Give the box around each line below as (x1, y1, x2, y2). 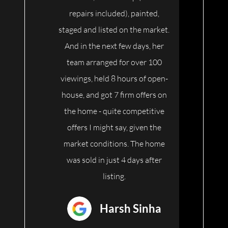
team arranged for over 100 (66, 57, 162, 68)
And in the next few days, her (64, 41, 164, 51)
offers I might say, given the (67, 122, 161, 133)
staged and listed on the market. (59, 24, 169, 35)
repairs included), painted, (69, 8, 159, 19)
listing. (102, 171, 126, 182)
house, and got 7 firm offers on (61, 90, 167, 100)
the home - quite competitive (64, 106, 164, 117)
